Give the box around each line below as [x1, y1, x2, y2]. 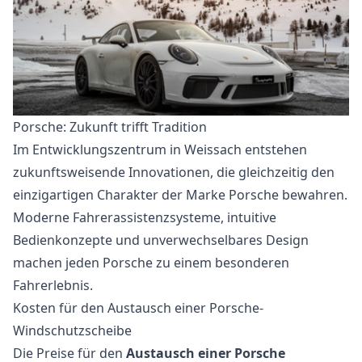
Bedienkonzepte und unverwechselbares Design [13, 230, 309, 249]
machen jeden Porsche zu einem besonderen [13, 253, 289, 271]
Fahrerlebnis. [13, 276, 93, 294]
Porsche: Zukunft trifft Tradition [13, 117, 207, 136]
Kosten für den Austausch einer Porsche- [13, 298, 263, 317]
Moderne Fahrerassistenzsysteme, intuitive [13, 208, 276, 226]
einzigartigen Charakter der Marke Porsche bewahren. [13, 185, 347, 204]
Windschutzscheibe [13, 321, 132, 339]
